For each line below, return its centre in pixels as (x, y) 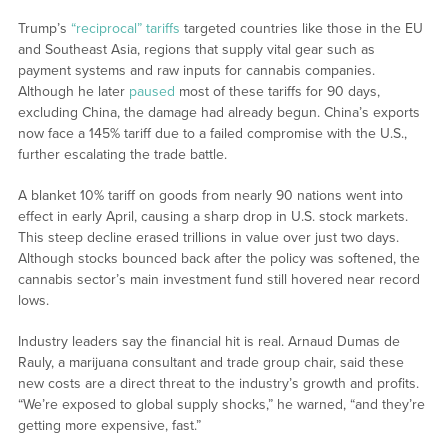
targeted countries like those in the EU (301, 29)
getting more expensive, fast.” (109, 426)
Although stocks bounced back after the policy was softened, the (218, 259)
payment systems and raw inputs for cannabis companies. (196, 71)
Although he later (73, 92)
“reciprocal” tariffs (125, 29)
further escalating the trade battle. (122, 155)
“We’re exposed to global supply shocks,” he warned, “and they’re (221, 405)
